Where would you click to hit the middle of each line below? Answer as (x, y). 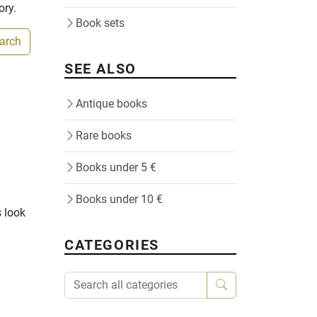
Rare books (104, 136)
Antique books (111, 104)
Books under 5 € (116, 167)
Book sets (100, 23)
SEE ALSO (100, 69)
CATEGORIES (112, 245)
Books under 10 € (119, 199)
